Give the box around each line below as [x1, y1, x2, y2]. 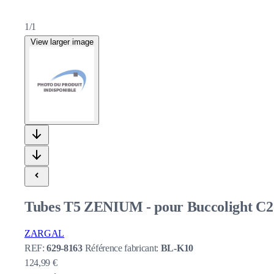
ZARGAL [24, 228, 65, 239]
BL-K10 [160, 242, 193, 253]
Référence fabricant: [84, 242, 161, 253]
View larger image [30, 37, 94, 46]
